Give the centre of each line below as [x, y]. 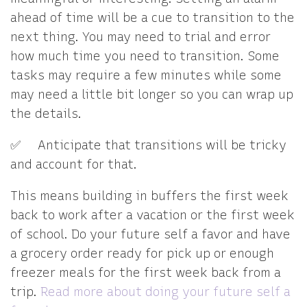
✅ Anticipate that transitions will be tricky [148, 145]
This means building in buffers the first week [149, 196]
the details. [48, 114]
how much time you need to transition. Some [145, 56]
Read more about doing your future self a [165, 292]
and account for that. [75, 164]
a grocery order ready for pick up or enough [142, 254]
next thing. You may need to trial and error [140, 37]
